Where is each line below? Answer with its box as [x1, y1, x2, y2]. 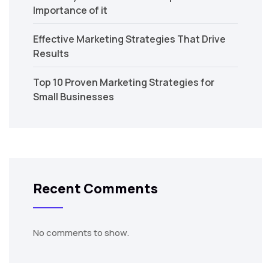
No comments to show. [33, 226, 129, 240]
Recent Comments [33, 180, 158, 198]
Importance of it [33, 4, 107, 17]
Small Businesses [33, 90, 114, 104]
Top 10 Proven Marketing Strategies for [33, 76, 214, 89]
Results [33, 47, 69, 61]
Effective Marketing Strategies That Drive [33, 32, 226, 46]
